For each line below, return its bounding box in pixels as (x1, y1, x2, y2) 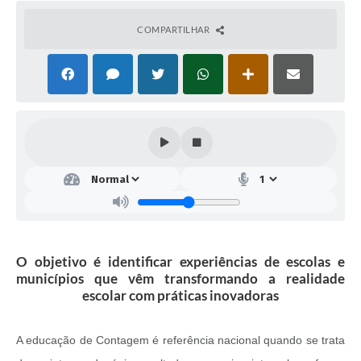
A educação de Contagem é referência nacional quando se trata (16, 334, 345, 347)
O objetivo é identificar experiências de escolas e (16, 253, 345, 271)
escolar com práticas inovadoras (82, 287, 279, 305)
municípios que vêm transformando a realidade (16, 270, 345, 288)
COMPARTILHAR (137, 24, 212, 35)
